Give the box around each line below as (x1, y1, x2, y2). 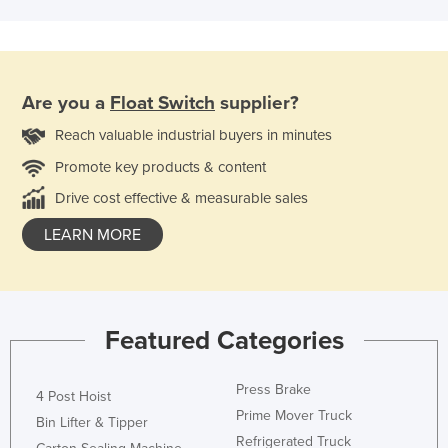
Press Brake (236, 380, 311, 398)
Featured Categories (104, 324, 344, 356)
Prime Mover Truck (236, 406, 352, 424)
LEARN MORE (44, 225, 141, 246)
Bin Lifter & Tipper (36, 413, 148, 431)
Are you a (22, 92, 110, 115)
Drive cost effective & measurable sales (55, 189, 308, 208)
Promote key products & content (55, 157, 266, 176)
